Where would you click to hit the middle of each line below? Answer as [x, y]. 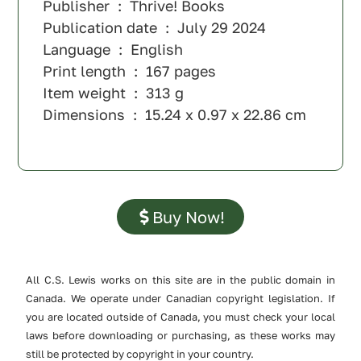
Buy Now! [189, 216]
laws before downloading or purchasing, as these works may [180, 335]
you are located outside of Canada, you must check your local [180, 316]
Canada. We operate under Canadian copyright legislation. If [180, 298]
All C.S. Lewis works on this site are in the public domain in [180, 279]
